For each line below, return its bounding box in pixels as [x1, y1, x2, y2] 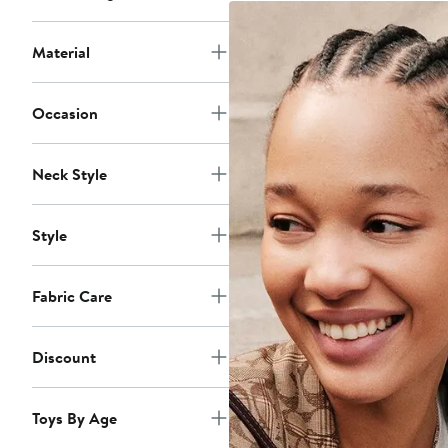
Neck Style [32, 163, 107, 186]
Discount [32, 346, 96, 369]
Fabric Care [32, 285, 112, 308]
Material [32, 41, 90, 64]
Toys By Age [32, 407, 117, 430]
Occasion [32, 102, 98, 125]
